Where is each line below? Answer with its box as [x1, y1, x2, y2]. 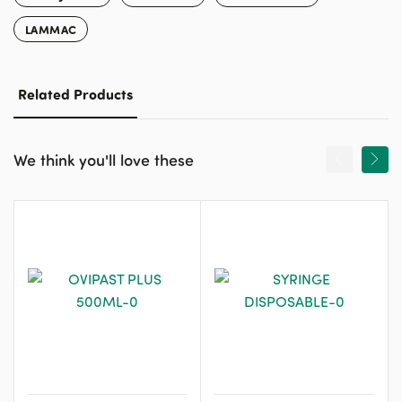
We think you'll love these [13, 148, 194, 170]
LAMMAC [25, 21, 77, 37]
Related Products [18, 83, 133, 103]
